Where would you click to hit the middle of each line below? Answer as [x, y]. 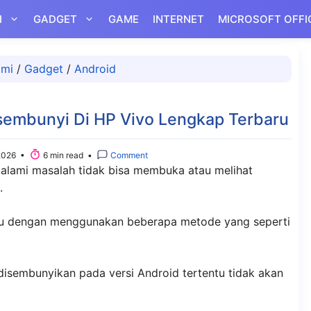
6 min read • [69, 155]
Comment [128, 155]
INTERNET [178, 19]
